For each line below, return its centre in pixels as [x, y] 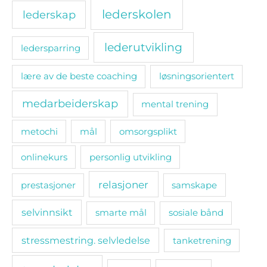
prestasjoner [48, 185]
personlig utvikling [130, 157]
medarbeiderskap [70, 104]
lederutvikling [144, 47]
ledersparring [50, 48]
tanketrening [202, 240]
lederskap [49, 15]
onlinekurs [44, 157]
